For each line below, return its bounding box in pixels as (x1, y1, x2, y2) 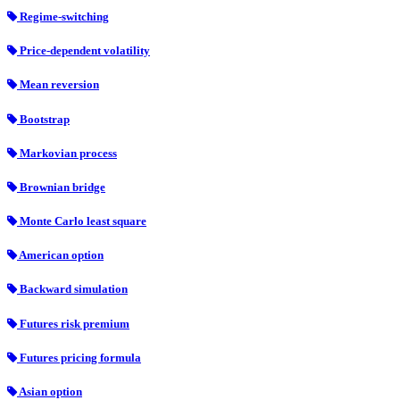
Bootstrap (17, 112, 70, 126)
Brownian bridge (17, 179, 105, 194)
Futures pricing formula (17, 350, 141, 364)
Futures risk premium (17, 316, 129, 330)
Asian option (17, 385, 82, 398)
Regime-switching (17, 10, 109, 24)
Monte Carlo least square (17, 214, 146, 229)
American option (17, 248, 104, 262)
